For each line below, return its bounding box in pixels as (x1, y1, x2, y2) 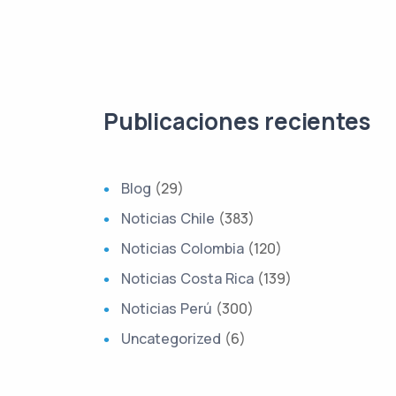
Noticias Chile (121, 209, 215, 228)
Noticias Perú (121, 299, 212, 318)
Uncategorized (121, 329, 221, 348)
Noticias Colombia (121, 239, 244, 258)
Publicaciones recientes (103, 105, 370, 137)
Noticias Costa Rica (121, 269, 254, 288)
